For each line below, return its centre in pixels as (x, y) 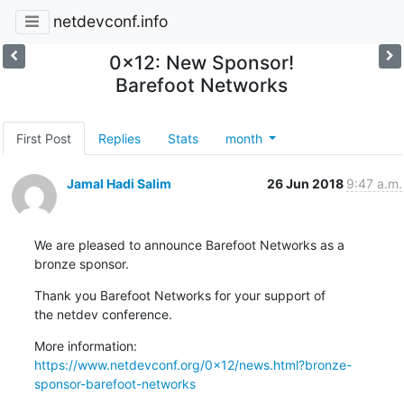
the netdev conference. (103, 314)
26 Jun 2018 (306, 183)
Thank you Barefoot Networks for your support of (179, 295)
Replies (119, 138)
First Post (43, 138)
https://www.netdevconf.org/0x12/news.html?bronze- (193, 364)
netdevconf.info (110, 22)
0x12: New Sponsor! (202, 62)
